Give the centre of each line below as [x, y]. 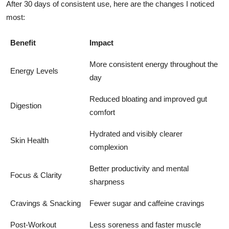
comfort [102, 112]
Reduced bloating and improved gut [148, 99]
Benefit [23, 42]
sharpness [107, 181]
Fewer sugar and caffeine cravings [147, 203]
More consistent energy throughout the [154, 64]
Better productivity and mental [139, 168]
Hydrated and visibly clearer [136, 133]
